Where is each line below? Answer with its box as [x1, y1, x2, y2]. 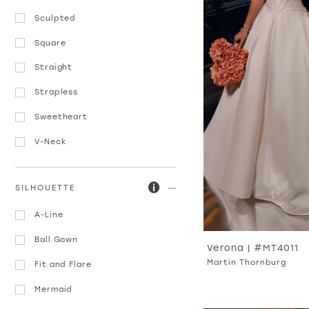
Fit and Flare [34, 259, 92, 270]
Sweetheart [34, 112, 88, 122]
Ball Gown [34, 235, 79, 245]
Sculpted [34, 12, 77, 23]
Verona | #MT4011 [207, 241, 299, 254]
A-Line [34, 210, 63, 220]
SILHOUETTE [15, 182, 75, 192]
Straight [34, 62, 73, 72]
